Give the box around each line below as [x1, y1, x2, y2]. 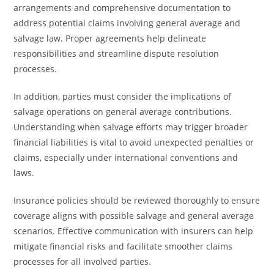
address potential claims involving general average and [13, 17, 241, 29]
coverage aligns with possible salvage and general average [13, 210, 254, 221]
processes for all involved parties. [13, 256, 152, 267]
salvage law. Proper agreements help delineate [13, 32, 207, 44]
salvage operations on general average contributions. [13, 106, 232, 117]
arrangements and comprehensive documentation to [13, 2, 231, 13]
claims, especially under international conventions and [13, 152, 239, 163]
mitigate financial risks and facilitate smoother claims [13, 240, 233, 252]
